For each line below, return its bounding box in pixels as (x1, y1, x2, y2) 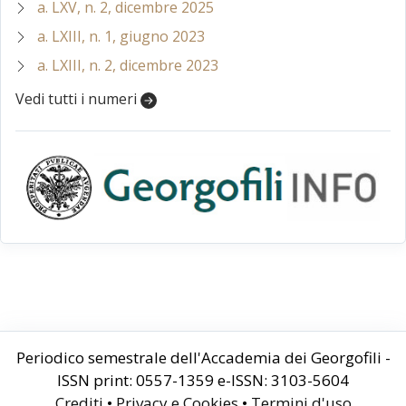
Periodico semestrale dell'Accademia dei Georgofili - (15, 347, 391, 369)
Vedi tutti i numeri (15, 88, 140, 109)
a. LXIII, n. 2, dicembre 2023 (37, 54, 218, 75)
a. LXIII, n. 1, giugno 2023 (37, 25, 205, 46)
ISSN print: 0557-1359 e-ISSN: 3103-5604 (57, 370, 349, 391)
